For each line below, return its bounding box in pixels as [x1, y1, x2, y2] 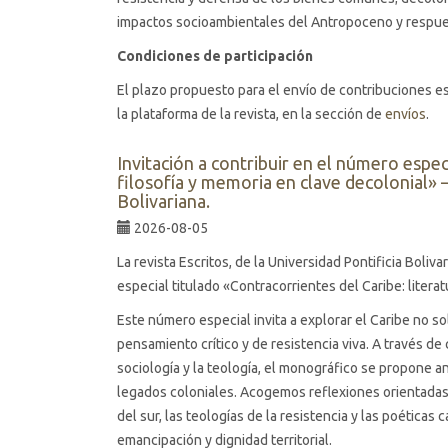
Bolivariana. [117, 191, 210, 211]
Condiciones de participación [117, 48, 313, 64]
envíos [382, 106, 426, 122]
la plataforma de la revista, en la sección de [117, 106, 382, 122]
